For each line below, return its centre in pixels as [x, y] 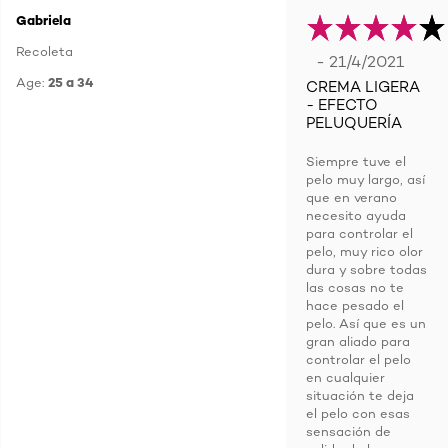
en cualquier [345, 377]
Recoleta [44, 51]
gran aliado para [358, 341]
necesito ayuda [356, 215]
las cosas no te [355, 287]
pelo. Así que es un [366, 323]
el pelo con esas [358, 413]
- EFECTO [342, 105]
